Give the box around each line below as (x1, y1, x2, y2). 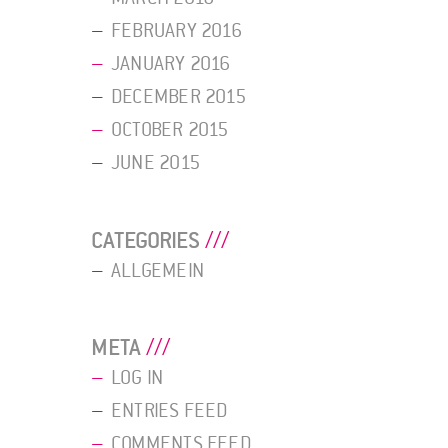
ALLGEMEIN (111, 258, 204, 283)
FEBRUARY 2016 (111, 19, 242, 44)
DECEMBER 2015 (111, 85, 246, 110)
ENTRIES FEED (111, 399, 229, 424)
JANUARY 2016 (111, 52, 231, 77)
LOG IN (111, 366, 164, 391)
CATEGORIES (91, 226, 200, 255)
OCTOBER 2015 (111, 118, 229, 143)
